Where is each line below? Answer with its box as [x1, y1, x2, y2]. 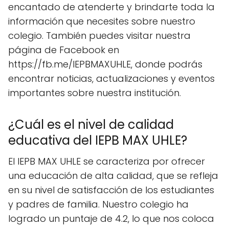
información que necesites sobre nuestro [8, 14, 195, 28]
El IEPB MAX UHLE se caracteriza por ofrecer [8, 154, 205, 168]
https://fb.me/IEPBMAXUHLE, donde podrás [8, 57, 202, 71]
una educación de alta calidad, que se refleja [8, 169, 218, 182]
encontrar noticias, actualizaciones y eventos [8, 72, 215, 85]
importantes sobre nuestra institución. [8, 86, 181, 99]
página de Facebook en [8, 43, 119, 56]
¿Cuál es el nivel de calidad [8, 116, 174, 133]
